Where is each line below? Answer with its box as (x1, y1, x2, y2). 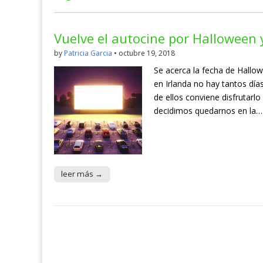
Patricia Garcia (64, 48, 112, 59)
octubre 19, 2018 (119, 48, 175, 59)
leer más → (61, 168, 103, 180)
